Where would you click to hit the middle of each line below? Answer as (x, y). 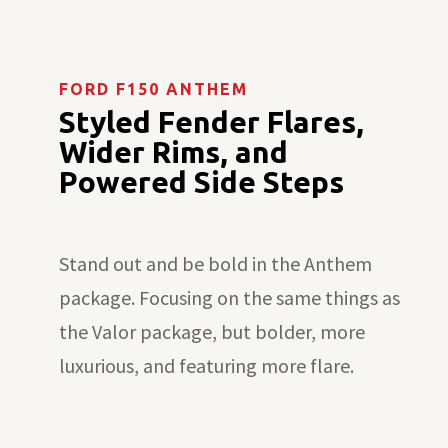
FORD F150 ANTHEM (153, 88)
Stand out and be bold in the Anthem (215, 263)
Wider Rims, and (173, 151)
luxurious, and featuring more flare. (206, 365)
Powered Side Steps (201, 181)
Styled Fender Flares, (211, 121)
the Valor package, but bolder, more (211, 331)
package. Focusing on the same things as (229, 297)
